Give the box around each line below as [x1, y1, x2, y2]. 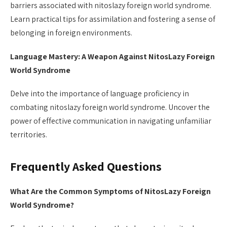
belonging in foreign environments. [10, 27, 132, 39]
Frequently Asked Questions [10, 158, 162, 174]
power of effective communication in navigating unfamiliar [10, 115, 211, 126]
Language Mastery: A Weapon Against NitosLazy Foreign [10, 51, 215, 62]
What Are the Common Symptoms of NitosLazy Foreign [10, 185, 211, 197]
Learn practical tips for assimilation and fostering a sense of [10, 14, 215, 25]
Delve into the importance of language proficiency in [10, 88, 189, 99]
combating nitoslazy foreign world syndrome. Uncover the [10, 101, 210, 112]
